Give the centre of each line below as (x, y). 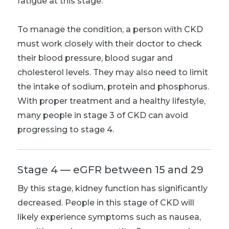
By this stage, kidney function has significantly (112, 188)
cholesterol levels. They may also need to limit (113, 72)
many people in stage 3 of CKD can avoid (103, 115)
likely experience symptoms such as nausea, (109, 217)
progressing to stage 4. (66, 129)
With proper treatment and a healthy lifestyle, (111, 101)
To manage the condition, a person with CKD (110, 29)
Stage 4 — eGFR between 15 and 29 (110, 169)
